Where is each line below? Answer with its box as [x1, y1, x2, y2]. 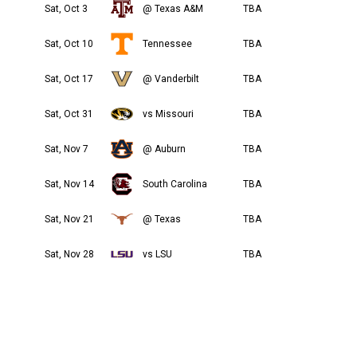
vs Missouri [143, 108, 194, 120]
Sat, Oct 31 [45, 108, 93, 120]
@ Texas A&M [143, 3, 203, 14]
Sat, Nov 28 [45, 249, 94, 260]
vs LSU [143, 249, 172, 260]
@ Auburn [143, 143, 186, 155]
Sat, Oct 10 [45, 38, 93, 49]
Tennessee [143, 38, 192, 49]
